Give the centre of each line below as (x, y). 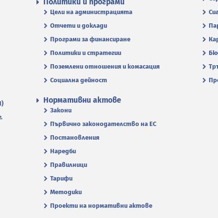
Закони (61, 110)
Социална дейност (79, 80)
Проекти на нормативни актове (101, 206)
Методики (66, 192)
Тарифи (61, 178)
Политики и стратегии (86, 53)
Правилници (69, 165)
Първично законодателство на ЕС (103, 124)
